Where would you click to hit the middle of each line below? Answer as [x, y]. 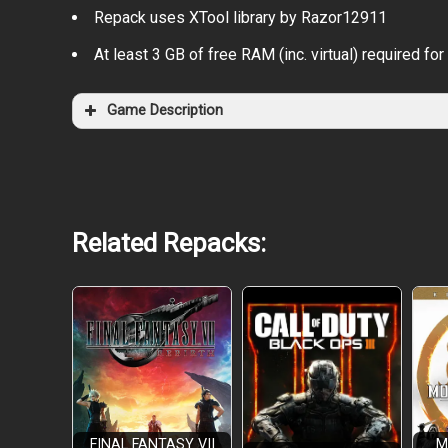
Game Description [165, 110]
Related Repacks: [169, 243]
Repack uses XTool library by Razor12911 [240, 17]
